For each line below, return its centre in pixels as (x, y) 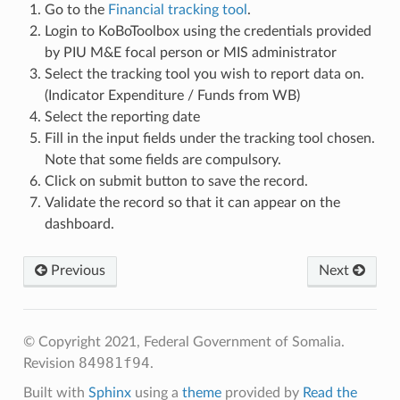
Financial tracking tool (177, 9)
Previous (76, 270)
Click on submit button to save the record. (176, 181)
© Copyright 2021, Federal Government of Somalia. (183, 342)
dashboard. (79, 224)
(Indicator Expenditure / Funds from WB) (172, 95)
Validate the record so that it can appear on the (192, 202)
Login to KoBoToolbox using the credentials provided (208, 31)
